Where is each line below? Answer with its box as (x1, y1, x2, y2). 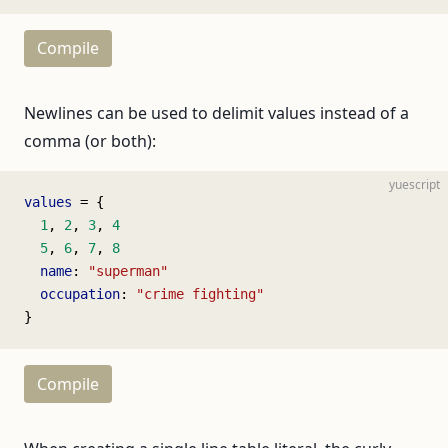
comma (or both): (24, 130, 156, 153)
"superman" (88, 263, 168, 280)
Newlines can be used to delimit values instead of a (24, 102, 409, 125)
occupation (24, 286, 120, 303)
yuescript (389, 176, 440, 194)
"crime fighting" (136, 286, 264, 303)
